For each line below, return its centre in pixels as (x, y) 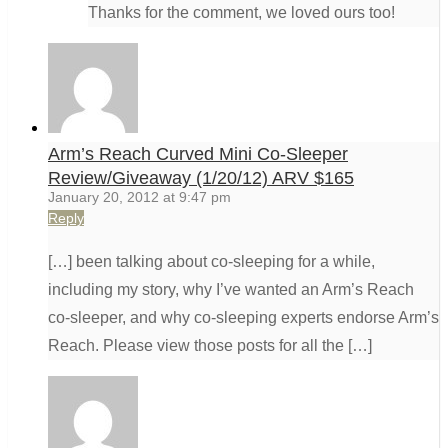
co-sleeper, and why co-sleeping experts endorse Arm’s (243, 318)
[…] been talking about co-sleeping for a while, (211, 262)
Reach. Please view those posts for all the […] (210, 346)
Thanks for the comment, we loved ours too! (241, 13)
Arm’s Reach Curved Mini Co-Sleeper (198, 154)
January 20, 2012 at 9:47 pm (139, 197)
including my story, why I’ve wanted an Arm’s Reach (231, 290)
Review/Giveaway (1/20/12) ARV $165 (201, 178)
